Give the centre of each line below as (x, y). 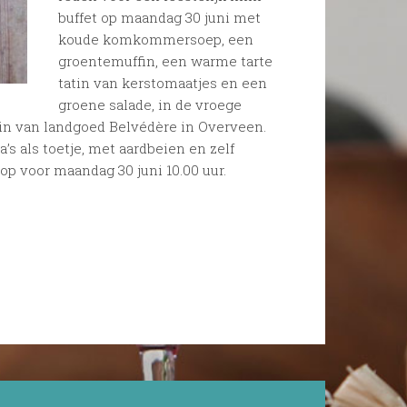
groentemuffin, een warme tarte (166, 60)
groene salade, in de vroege (150, 104)
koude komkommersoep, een (156, 39)
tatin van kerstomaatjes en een (163, 82)
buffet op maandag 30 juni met (160, 17)
